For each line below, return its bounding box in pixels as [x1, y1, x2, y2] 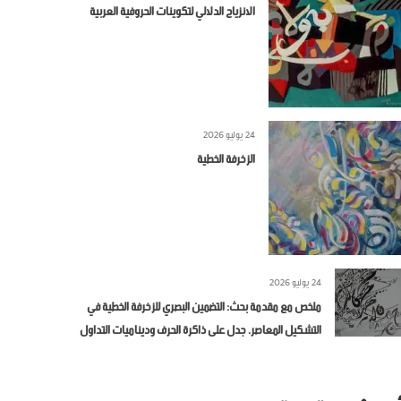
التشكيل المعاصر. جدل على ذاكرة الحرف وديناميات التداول [79, 317, 321, 339]
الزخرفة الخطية [197, 146, 256, 168]
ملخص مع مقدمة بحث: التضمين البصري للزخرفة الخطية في [86, 294, 321, 316]
